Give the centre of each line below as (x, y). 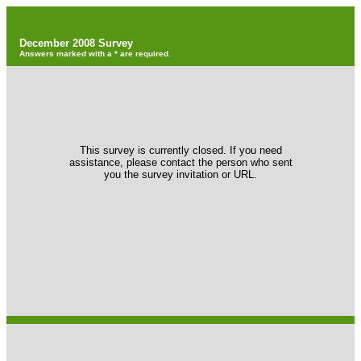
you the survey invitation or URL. (180, 174)
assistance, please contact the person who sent (180, 162)
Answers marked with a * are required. (95, 54)
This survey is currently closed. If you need (180, 150)
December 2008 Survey (76, 43)
